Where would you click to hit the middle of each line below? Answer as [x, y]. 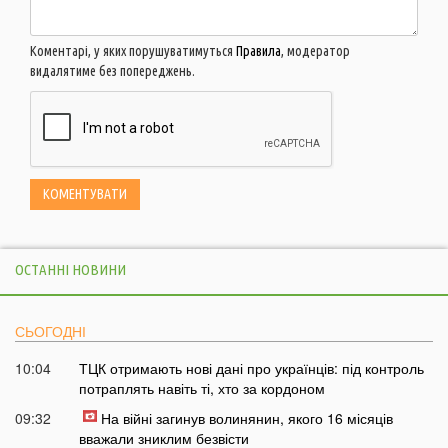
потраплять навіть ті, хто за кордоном [201, 387]
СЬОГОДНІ [50, 330]
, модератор [315, 50]
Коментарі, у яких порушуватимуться [133, 50]
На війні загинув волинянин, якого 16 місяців [246, 417]
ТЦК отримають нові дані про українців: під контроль [251, 367]
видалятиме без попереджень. [112, 70]
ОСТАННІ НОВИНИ [70, 269]
